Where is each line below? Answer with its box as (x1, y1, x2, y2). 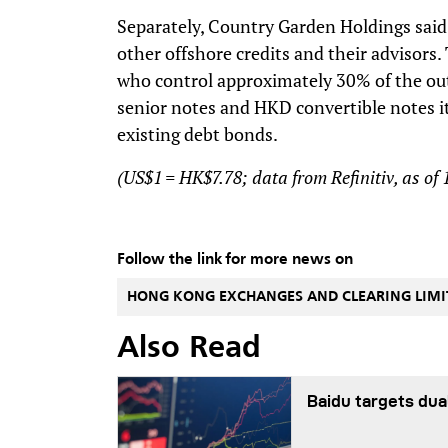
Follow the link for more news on (117, 251, 353, 268)
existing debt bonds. (117, 121, 278, 146)
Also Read (117, 333, 261, 364)
